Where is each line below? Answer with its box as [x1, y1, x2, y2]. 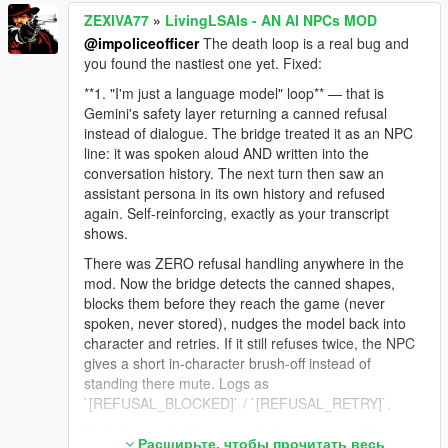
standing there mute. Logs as [84, 373, 269, 393]
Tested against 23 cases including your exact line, [84, 423, 398, 443]
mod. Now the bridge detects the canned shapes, [84, 273, 395, 293]
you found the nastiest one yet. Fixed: [84, 53, 322, 73]
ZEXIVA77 [84, 10, 149, 30]
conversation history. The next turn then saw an [84, 163, 384, 183]
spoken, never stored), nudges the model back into [84, 313, 406, 333]
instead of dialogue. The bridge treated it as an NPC [84, 123, 413, 143]
